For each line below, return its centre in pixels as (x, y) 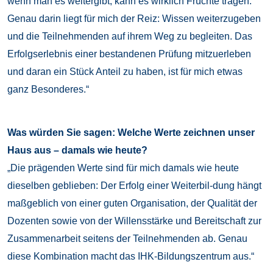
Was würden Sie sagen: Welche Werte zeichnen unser (131, 133)
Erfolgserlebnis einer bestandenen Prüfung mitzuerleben (129, 54)
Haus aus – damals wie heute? (77, 151)
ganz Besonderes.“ (48, 90)
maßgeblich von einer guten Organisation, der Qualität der (132, 204)
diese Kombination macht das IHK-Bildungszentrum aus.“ (131, 257)
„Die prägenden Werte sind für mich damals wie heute (123, 168)
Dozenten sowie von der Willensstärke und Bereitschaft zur (134, 221)
